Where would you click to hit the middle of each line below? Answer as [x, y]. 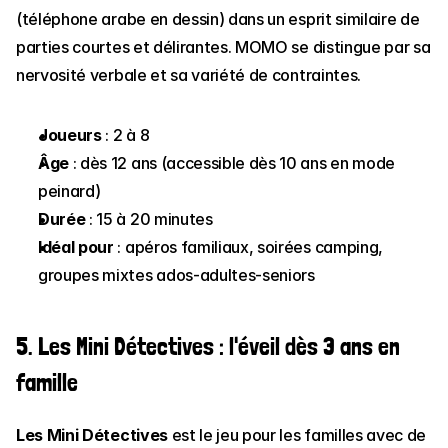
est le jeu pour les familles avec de [297, 435]
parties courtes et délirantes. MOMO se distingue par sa [223, 47]
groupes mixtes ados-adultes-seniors [176, 275]
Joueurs [70, 135]
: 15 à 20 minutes [149, 219]
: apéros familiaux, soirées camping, [248, 247]
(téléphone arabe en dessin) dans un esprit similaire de [218, 19]
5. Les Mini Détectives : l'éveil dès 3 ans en [208, 346]
